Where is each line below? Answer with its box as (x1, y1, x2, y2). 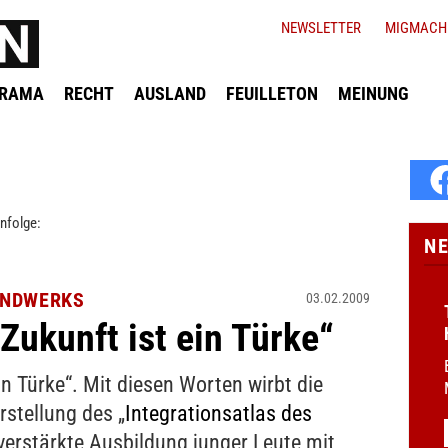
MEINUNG (338, 83, 409, 104)
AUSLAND (134, 83, 206, 104)
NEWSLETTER (281, 19, 361, 37)
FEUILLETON (226, 83, 318, 104)
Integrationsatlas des (125, 400, 312, 426)
